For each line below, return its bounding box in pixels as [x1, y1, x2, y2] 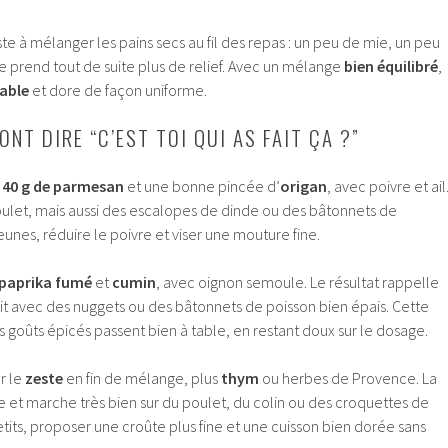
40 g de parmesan [2, 176, 124, 197]
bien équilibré [344, 56, 438, 77]
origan [280, 176, 327, 197]
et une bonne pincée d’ [124, 176, 280, 197]
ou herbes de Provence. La [259, 368, 437, 389]
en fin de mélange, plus [63, 368, 221, 389]
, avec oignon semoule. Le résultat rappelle [156, 272, 439, 293]
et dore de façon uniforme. [29, 80, 207, 101]
